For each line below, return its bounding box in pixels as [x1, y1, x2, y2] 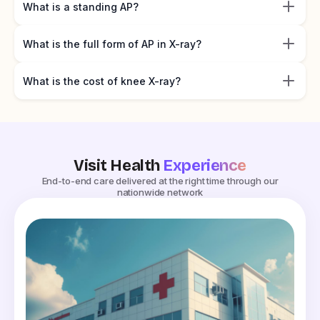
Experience [163, 156, 246, 176]
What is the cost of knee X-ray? [23, 74, 181, 87]
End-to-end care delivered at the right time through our [41, 175, 279, 187]
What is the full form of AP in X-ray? [23, 37, 201, 50]
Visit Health [74, 156, 164, 176]
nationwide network [116, 186, 204, 199]
